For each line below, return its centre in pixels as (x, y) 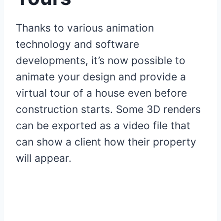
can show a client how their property (106, 142)
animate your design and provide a (101, 77)
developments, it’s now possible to (101, 61)
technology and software (77, 44)
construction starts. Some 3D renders (108, 110)
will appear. (44, 158)
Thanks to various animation (85, 28)
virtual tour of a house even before (101, 93)
